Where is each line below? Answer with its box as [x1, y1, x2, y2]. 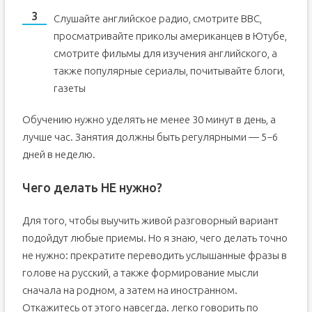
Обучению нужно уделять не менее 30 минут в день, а [22, 114, 276, 125]
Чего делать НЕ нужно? [22, 180, 162, 194]
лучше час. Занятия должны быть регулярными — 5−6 [22, 131, 278, 143]
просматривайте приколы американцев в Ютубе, [53, 30, 287, 42]
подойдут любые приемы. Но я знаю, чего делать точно [22, 232, 288, 244]
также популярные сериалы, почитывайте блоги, [53, 65, 285, 77]
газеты [53, 82, 86, 94]
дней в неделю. [22, 148, 95, 160]
